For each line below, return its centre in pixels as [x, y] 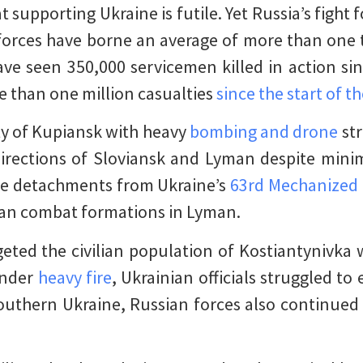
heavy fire [75, 277]
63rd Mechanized [295, 185]
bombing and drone [264, 132]
